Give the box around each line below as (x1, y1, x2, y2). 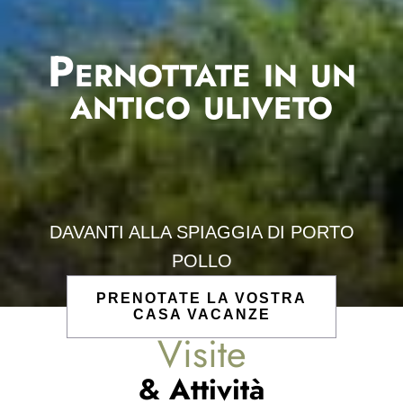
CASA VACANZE (132, 307, 271, 322)
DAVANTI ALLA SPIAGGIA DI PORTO (49, 222, 354, 242)
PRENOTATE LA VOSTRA (96, 291, 307, 306)
